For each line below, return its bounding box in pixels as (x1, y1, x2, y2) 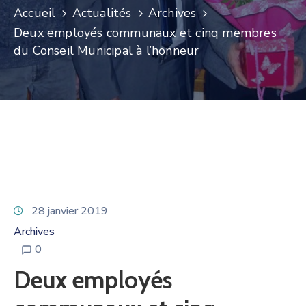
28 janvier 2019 (31, 203, 108, 219)
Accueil (14, 4, 56, 21)
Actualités (72, 4, 132, 21)
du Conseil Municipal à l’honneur (14, 42, 199, 59)
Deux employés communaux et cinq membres (14, 24, 277, 41)
